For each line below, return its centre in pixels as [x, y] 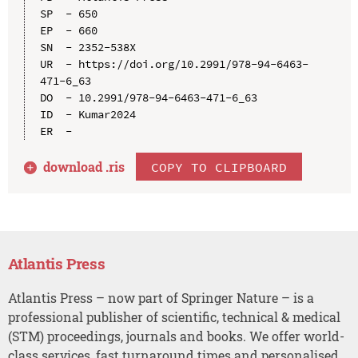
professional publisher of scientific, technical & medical [174, 316]
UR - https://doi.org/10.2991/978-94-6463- [174, 64]
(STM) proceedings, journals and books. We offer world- [176, 336]
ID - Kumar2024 [88, 114]
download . [76, 166]
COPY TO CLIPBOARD [219, 167]
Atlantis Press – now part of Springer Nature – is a [161, 297]
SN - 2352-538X [88, 47]
